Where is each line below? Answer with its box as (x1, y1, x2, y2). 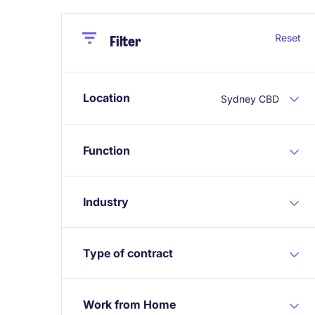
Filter (110, 32, 141, 51)
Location (83, 91, 130, 105)
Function (83, 143, 130, 157)
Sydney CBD (221, 92, 279, 105)
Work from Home (83, 297, 176, 311)
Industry (83, 194, 129, 209)
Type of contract (83, 245, 173, 260)
